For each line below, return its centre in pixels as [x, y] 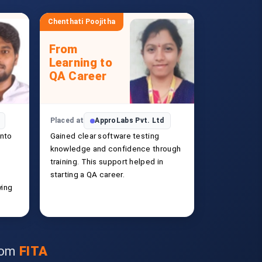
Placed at [67, 120]
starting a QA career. [87, 174]
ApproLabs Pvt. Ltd [130, 120]
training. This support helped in [107, 161]
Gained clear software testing [105, 136]
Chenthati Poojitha [82, 22]
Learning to [80, 63]
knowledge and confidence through [116, 149]
